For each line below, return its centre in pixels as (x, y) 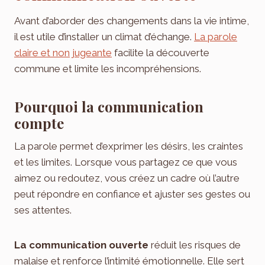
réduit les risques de (195, 245)
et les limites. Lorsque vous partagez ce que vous (126, 162)
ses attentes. (43, 210)
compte (39, 123)
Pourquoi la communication (109, 106)
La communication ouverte (81, 245)
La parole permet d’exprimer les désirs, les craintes (129, 146)
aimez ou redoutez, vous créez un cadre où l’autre (127, 178)
